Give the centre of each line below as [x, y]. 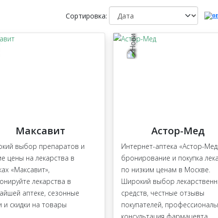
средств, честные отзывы [163, 193]
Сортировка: [86, 16]
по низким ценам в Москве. [166, 170]
